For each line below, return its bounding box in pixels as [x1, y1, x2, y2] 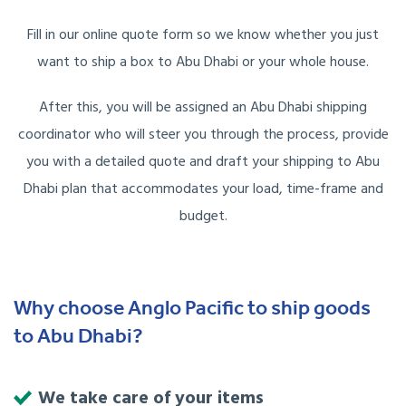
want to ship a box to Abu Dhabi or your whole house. [37, 51, 369, 75]
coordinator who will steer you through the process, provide [17, 123, 389, 148]
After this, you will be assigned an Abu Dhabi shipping [39, 96, 367, 121]
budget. [179, 205, 227, 229]
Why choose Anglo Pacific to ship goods [14, 295, 371, 321]
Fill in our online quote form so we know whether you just [27, 24, 379, 48]
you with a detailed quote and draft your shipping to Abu [26, 150, 380, 175]
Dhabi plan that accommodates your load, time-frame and [23, 178, 383, 202]
